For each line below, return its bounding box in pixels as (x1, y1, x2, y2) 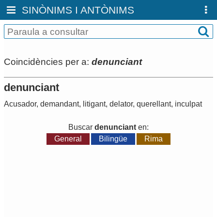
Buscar (68, 123, 94, 132)
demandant (40, 100, 79, 108)
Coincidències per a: (4, 56, 92, 67)
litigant (83, 100, 106, 108)
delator (109, 100, 133, 108)
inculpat (175, 100, 202, 108)
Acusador (4, 100, 36, 108)
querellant (137, 100, 171, 108)
